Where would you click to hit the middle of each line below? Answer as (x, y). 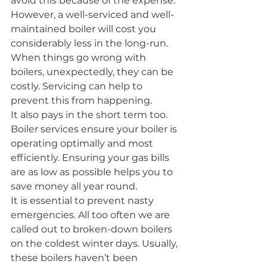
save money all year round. (74, 186)
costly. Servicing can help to (78, 86)
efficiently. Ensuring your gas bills (91, 158)
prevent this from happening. (81, 100)
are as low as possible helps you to (93, 172)
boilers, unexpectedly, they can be (93, 72)
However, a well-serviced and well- (92, 15)
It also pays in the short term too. (90, 115)
